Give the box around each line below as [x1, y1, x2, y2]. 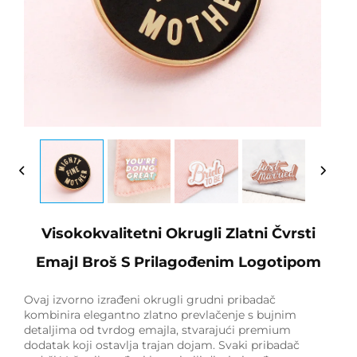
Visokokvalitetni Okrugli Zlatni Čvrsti [41, 224, 316, 242]
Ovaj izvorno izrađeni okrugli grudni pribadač [24, 292, 276, 307]
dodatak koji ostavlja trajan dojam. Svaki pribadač [24, 337, 300, 352]
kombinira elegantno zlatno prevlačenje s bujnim [24, 307, 296, 322]
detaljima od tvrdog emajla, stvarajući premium [24, 322, 291, 337]
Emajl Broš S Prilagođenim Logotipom [36, 253, 321, 271]
